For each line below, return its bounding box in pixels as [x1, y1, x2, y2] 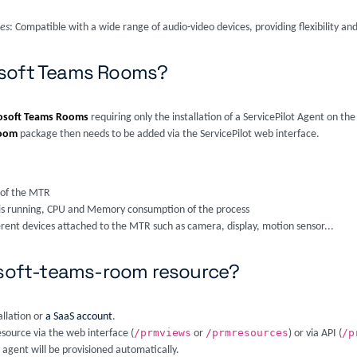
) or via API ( [288, 328, 342, 339]
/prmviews [134, 327, 191, 339]
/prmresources [206, 327, 288, 339]
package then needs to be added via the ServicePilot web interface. [18, 128, 320, 140]
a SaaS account [45, 311, 112, 323]
